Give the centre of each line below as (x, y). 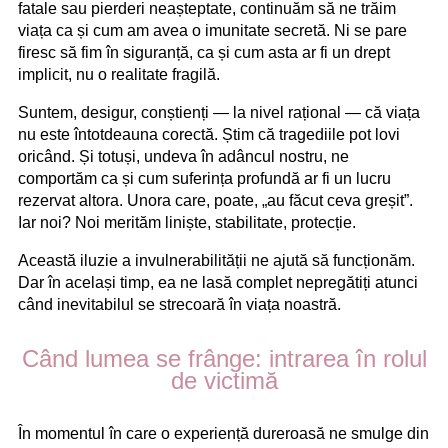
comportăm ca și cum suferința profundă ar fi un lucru (204, 178)
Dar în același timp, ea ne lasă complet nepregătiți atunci (218, 282)
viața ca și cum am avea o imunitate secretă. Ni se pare (212, 30)
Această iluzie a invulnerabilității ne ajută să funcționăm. (216, 260)
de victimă (224, 380)
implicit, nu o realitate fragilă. (119, 74)
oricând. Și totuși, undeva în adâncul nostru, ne (183, 156)
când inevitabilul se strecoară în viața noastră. (179, 304)
